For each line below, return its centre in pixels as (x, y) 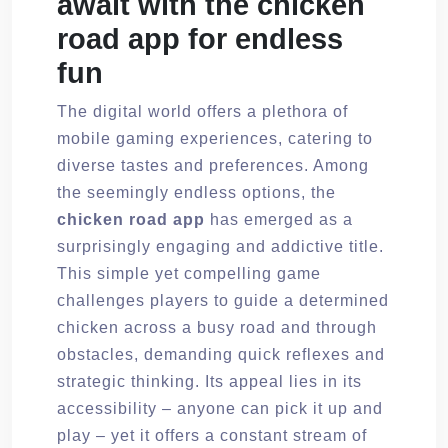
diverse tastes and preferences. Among (213, 165)
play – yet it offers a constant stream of (212, 435)
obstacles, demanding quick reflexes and (221, 354)
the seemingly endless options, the (196, 192)
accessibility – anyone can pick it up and (220, 408)
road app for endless (200, 38)
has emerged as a (279, 219)
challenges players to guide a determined (223, 300)
